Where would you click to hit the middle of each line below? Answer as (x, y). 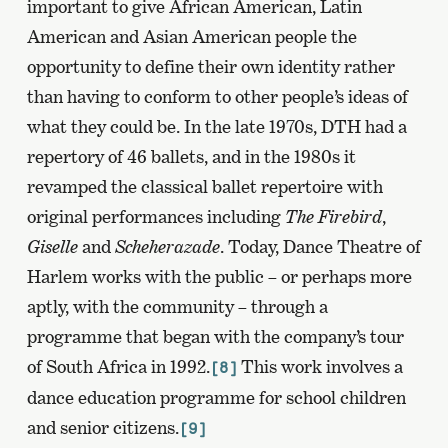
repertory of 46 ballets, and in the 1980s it (191, 156)
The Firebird (333, 216)
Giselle (54, 246)
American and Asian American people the (191, 36)
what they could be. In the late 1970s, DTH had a (216, 126)
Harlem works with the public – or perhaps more (219, 276)
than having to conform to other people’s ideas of (217, 96)
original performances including (155, 216)
